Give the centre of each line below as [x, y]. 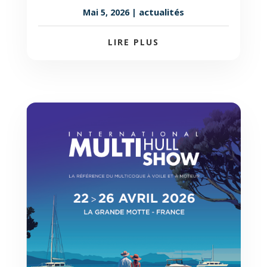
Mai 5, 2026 [106, 13]
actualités [161, 12]
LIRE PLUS [133, 42]
